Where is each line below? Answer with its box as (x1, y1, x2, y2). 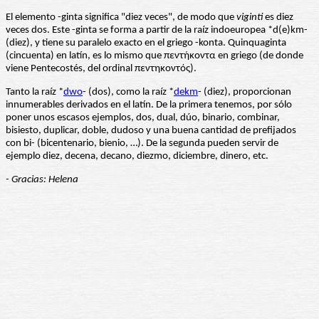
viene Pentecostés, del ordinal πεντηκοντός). (6, 63, 197, 75)
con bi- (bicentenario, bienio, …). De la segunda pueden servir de (6, 138, 278, 150)
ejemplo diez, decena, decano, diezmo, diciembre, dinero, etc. (6, 151, 268, 162)
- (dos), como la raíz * (83, 87, 174, 98)
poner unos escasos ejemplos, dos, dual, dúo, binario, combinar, (6, 113, 280, 124)
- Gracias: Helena (6, 174, 78, 186)
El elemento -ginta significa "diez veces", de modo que (6, 12, 236, 23)
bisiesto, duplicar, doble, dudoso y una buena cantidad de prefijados (6, 125, 296, 137)
